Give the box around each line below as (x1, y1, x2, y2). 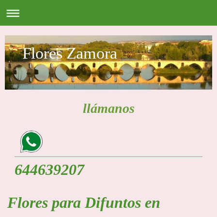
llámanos (82, 100, 135, 116)
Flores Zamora (22, 44, 117, 62)
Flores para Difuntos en (7, 193, 160, 211)
